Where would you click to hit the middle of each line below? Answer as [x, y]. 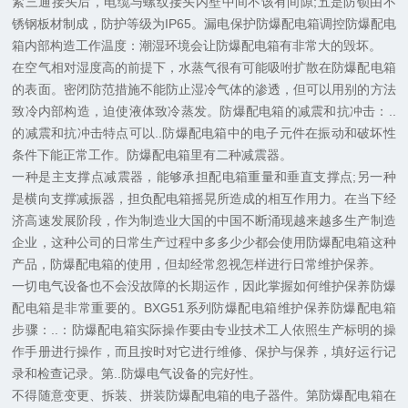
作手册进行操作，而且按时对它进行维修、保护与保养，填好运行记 [204, 352]
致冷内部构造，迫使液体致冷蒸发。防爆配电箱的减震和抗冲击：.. [204, 112]
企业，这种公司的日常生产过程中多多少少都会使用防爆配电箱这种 [204, 243]
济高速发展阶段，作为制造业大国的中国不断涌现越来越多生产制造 [204, 221]
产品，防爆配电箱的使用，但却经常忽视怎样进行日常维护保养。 [197, 265]
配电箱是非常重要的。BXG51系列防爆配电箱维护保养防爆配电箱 [204, 308]
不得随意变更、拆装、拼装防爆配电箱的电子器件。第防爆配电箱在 [204, 396]
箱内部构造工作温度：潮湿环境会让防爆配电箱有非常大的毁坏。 [197, 46]
